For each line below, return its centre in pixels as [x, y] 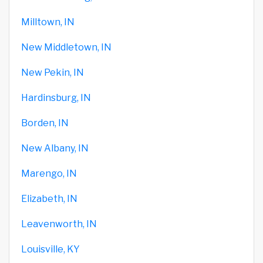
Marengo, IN [49, 173]
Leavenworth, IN [59, 224]
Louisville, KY [50, 249]
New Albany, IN [55, 148]
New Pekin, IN [53, 72]
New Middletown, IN [66, 47]
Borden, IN [45, 123]
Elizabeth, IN [49, 198]
